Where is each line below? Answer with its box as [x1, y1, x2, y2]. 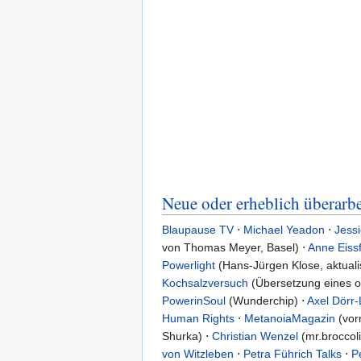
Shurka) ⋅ [162, 330, 212, 343]
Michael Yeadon [243, 223, 325, 237]
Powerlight [162, 259, 215, 272]
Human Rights [162, 312, 234, 326]
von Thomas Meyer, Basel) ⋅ [162, 241, 308, 255]
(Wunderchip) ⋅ [226, 294, 307, 308]
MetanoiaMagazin [244, 312, 335, 326]
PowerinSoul [162, 294, 226, 308]
